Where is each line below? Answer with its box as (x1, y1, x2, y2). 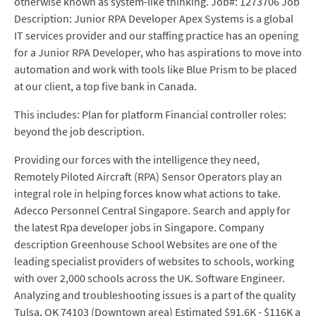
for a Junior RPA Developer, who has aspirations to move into (14, 45, 302, 59)
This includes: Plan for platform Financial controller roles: (14, 107, 286, 121)
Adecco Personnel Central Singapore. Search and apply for (14, 203, 291, 217)
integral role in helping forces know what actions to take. (14, 186, 281, 200)
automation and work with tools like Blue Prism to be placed (14, 62, 297, 76)
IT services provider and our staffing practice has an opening (14, 28, 298, 42)
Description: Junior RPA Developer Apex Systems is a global (14, 11, 293, 25)
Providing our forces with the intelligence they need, (14, 152, 260, 166)
